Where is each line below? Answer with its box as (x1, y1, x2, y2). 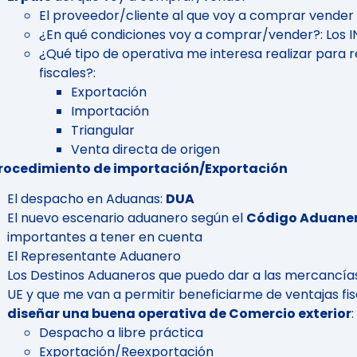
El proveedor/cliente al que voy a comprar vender (39, 6, 354, 25)
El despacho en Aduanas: (7, 190, 166, 209)
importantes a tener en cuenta (7, 228, 202, 247)
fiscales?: (39, 63, 96, 82)
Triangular (71, 120, 135, 139)
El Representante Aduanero (7, 247, 181, 266)
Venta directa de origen (71, 139, 220, 159)
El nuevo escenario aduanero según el (7, 209, 246, 228)
